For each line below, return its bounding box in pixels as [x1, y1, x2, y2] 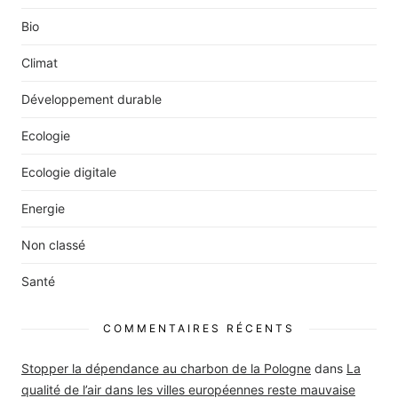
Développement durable [21, 92, 162, 107]
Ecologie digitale [21, 164, 116, 180]
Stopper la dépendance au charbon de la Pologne [21, 361, 311, 377]
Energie [21, 201, 65, 217]
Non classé [21, 237, 85, 253]
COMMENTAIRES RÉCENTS [103, 322, 295, 336]
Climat [21, 55, 58, 71]
